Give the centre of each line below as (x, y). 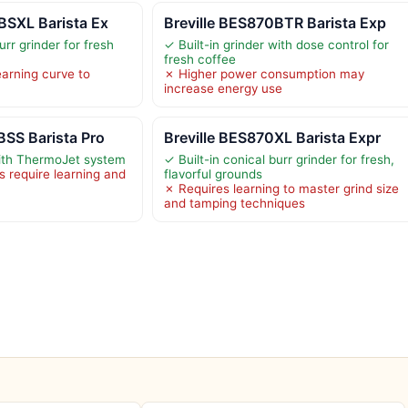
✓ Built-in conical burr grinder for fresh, (279, 159)
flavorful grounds (213, 173)
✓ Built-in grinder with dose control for (276, 44)
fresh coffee (199, 59)
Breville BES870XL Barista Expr (272, 137)
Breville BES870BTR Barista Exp (275, 22)
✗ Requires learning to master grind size (281, 188)
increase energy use (223, 88)
